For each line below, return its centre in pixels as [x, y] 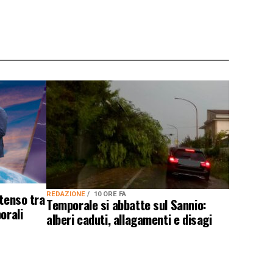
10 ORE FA [110, 194]
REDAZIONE [67, 194]
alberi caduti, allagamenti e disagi [129, 219]
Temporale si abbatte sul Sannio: [126, 204]
